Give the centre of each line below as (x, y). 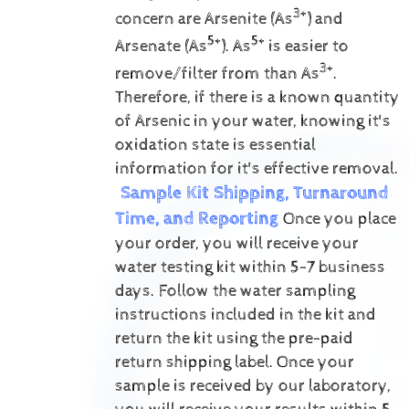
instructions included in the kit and (245, 315)
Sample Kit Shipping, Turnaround (254, 194)
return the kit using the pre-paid (234, 339)
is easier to (308, 47)
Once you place (339, 220)
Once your (315, 363)
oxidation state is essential (215, 146)
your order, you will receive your (236, 244)
